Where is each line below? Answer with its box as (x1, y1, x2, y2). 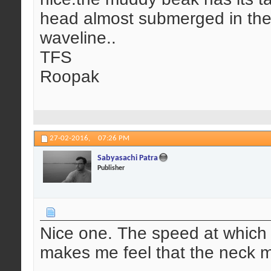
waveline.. (40, 28, 116, 47)
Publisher (97, 165, 125, 172)
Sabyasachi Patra (97, 154, 158, 163)
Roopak (40, 67, 99, 86)
